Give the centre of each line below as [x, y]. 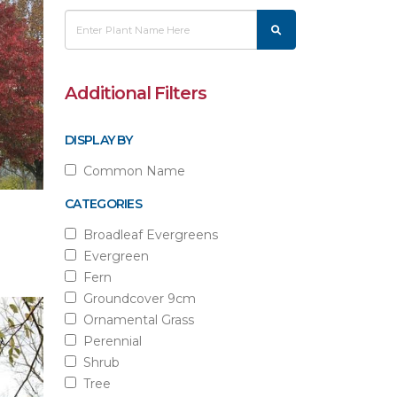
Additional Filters [136, 93]
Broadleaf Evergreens [147, 235]
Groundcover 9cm [136, 299]
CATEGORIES [103, 204]
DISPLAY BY [98, 140]
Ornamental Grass [135, 320]
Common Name [131, 171]
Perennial [109, 341]
